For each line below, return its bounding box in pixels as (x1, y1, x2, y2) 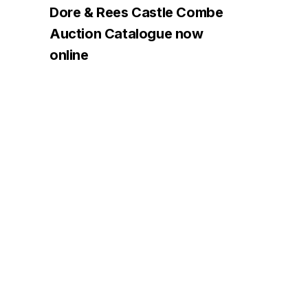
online (49, 47, 89, 64)
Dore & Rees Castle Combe (49, 4, 223, 21)
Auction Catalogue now (49, 25, 203, 43)
